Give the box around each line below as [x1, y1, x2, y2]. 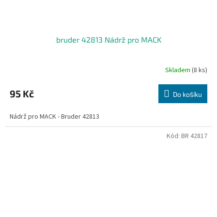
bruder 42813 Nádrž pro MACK [56, 35, 161, 45]
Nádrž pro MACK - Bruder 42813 [10, 112, 99, 122]
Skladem [165, 65, 192, 75]
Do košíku [173, 90, 202, 99]
